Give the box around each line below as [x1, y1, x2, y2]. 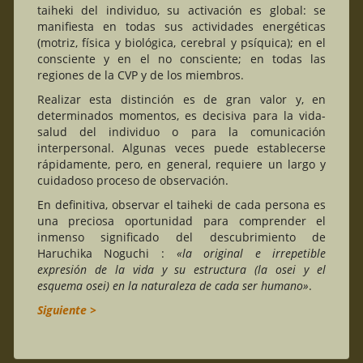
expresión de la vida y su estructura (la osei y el [36, 261, 327, 277]
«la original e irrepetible [176, 245, 327, 261]
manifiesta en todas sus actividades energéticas [36, 18, 327, 34]
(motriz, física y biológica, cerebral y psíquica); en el [36, 34, 327, 50]
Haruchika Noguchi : [36, 245, 177, 261]
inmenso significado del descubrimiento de [36, 228, 327, 245]
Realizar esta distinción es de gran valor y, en [36, 91, 327, 107]
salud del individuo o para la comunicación [36, 123, 327, 139]
